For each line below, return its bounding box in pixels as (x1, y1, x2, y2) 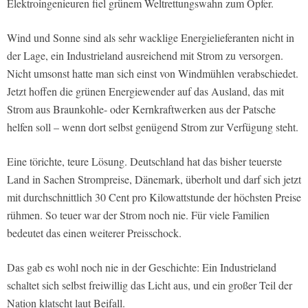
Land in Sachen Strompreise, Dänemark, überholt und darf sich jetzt (7, 172, 301, 187)
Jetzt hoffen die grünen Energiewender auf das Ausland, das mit (7, 84, 284, 99)
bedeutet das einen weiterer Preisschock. (7, 225, 181, 241)
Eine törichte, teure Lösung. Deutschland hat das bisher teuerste (7, 154, 282, 169)
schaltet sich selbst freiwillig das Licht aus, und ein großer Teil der (7, 278, 292, 293)
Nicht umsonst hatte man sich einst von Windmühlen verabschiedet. (7, 66, 298, 81)
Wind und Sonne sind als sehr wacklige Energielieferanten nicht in (7, 30, 294, 45)
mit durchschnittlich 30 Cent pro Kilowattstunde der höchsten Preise (7, 190, 301, 205)
